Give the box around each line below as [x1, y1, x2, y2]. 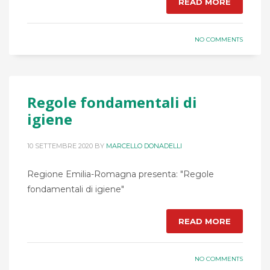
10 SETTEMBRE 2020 [27, 142, 93, 151]
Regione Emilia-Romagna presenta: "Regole [27, 169, 214, 180]
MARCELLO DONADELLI [106, 142, 182, 151]
